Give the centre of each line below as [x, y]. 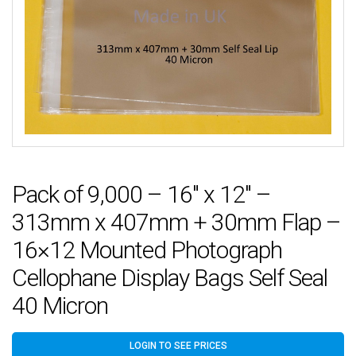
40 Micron [60, 305]
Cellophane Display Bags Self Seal [170, 277]
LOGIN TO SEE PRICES [178, 346]
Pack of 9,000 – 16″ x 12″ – [141, 194]
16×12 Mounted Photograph [147, 250]
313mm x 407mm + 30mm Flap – [176, 222]
